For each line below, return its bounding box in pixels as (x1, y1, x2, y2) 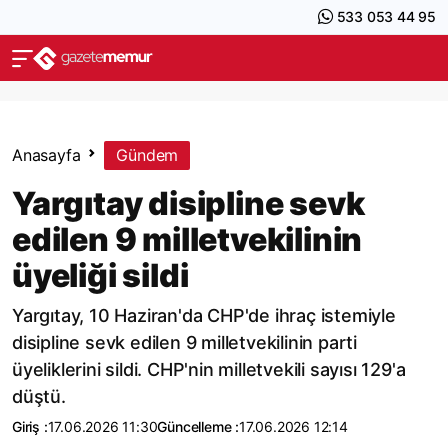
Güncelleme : (157, 418, 240, 435)
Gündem (116, 145, 179, 165)
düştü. (12, 386, 66, 407)
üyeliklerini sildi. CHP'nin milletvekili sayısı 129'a (12, 359, 406, 380)
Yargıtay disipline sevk (12, 184, 365, 223)
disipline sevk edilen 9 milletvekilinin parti (12, 332, 357, 353)
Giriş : (12, 418, 48, 435)
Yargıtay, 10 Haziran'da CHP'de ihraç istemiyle (12, 305, 396, 326)
